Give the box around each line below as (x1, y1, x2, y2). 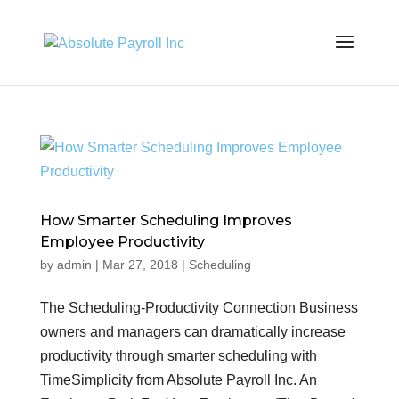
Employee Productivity (39, 233, 205, 250)
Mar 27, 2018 (102, 257, 178, 272)
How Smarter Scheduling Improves (39, 212, 292, 229)
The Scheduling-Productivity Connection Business (39, 300, 358, 315)
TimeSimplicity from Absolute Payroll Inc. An (39, 372, 317, 387)
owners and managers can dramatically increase (39, 324, 346, 339)
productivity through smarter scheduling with (39, 348, 317, 363)
